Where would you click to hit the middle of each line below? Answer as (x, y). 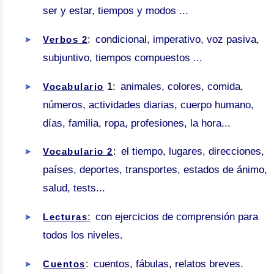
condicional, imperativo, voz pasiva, (176, 39)
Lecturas (65, 217)
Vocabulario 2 (78, 152)
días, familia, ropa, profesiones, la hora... (137, 123)
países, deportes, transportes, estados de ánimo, (155, 170)
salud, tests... (74, 188)
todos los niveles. (83, 235)
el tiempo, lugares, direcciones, (191, 152)
